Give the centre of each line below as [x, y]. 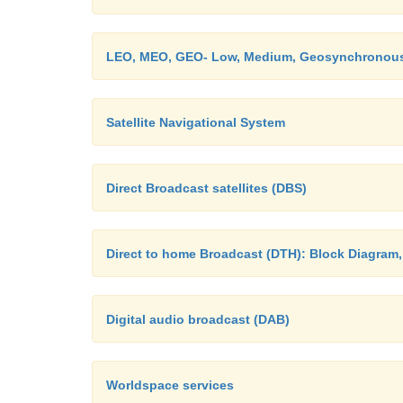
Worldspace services [170, 385]
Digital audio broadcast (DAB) [198, 319]
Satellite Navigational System [196, 122]
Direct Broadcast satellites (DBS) [206, 188]
